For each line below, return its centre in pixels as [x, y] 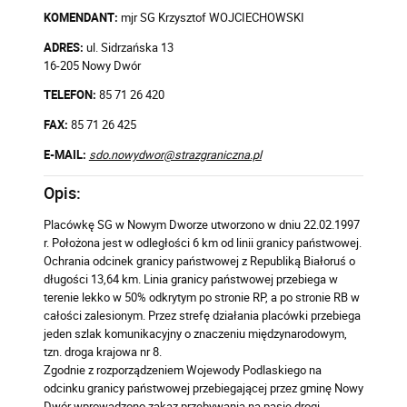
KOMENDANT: [82, 17]
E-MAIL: [66, 155]
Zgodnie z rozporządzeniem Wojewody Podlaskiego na [182, 370]
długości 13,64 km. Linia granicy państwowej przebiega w [190, 279]
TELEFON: [71, 95]
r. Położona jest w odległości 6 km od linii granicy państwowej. [202, 243]
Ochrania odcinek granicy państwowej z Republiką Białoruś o [199, 261]
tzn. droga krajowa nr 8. [102, 352]
